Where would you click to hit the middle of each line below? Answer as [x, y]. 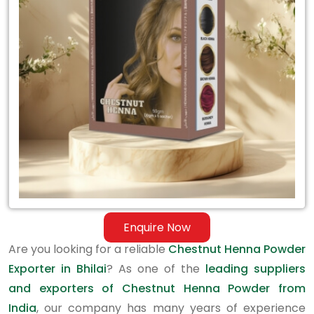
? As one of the [156, 269]
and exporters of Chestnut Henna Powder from [157, 288]
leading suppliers [255, 269]
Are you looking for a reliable [88, 249]
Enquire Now [157, 227]
